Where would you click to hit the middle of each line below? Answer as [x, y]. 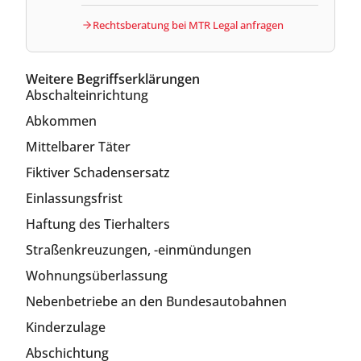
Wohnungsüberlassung [97, 275]
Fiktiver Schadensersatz [98, 172]
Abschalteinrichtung [87, 95]
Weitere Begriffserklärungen [113, 79]
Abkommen [61, 120]
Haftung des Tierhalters [98, 224]
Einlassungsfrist [74, 198]
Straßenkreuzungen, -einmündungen [139, 249]
